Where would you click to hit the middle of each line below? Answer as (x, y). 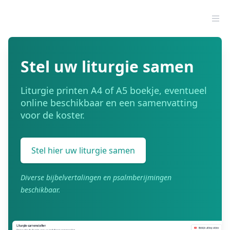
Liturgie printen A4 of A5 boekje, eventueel (114, 90)
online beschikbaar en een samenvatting (109, 103)
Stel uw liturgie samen (107, 66)
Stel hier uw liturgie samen (83, 150)
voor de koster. (53, 115)
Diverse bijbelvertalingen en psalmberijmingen (96, 177)
